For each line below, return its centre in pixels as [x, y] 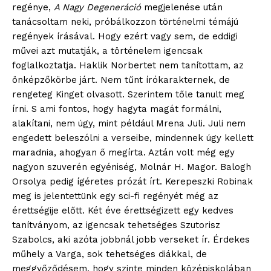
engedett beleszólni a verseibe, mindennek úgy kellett [133, 138]
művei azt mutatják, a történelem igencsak [107, 51]
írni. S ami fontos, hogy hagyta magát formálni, [117, 109]
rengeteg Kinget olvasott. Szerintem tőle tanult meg [128, 94]
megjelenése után [182, 7]
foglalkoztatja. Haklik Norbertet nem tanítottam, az [128, 65]
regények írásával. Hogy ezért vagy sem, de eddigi [125, 36]
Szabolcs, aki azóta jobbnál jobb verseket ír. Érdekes [131, 240]
